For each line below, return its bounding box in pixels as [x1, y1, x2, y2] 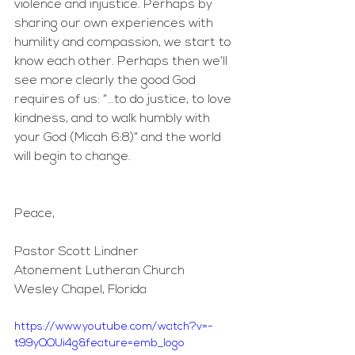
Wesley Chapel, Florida [14, 284, 147, 296]
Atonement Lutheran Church [14, 265, 185, 277]
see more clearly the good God [14, 74, 199, 87]
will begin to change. [14, 151, 131, 163]
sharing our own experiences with [14, 17, 216, 30]
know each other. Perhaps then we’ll [14, 55, 231, 68]
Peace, [14, 208, 55, 220]
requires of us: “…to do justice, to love [14, 94, 235, 106]
